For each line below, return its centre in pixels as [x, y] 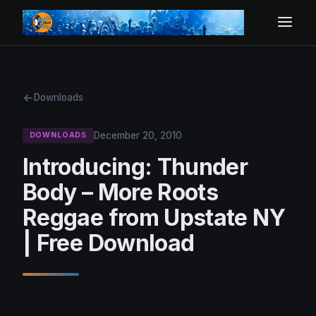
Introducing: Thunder [135, 167]
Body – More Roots [121, 193]
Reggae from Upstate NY [154, 218]
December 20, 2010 [138, 135]
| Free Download [109, 243]
